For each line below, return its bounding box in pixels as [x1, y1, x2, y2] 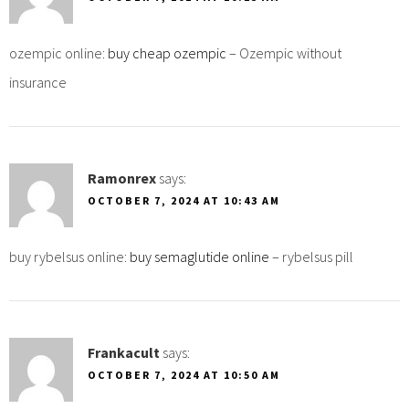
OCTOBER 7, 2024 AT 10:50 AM [88, 367, 280, 382]
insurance [9, 72, 67, 91]
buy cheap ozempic [108, 43, 226, 62]
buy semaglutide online [130, 246, 269, 266]
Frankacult [88, 342, 160, 362]
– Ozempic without [226, 43, 341, 62]
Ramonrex [88, 168, 156, 187]
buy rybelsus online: [9, 246, 130, 266]
